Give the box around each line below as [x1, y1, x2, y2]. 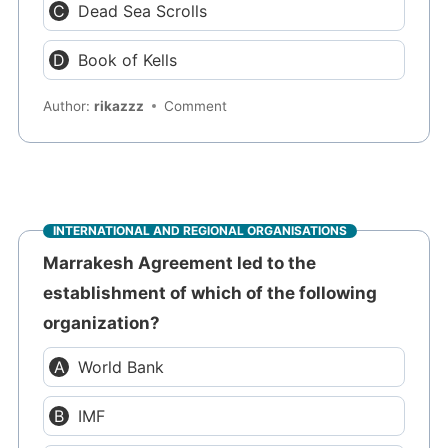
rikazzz [94, 97, 145, 114]
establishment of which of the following [43, 283, 378, 304]
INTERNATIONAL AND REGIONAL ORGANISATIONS [53, 222, 348, 238]
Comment [164, 97, 228, 114]
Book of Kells [78, 49, 178, 70]
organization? [43, 313, 161, 334]
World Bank [78, 357, 165, 378]
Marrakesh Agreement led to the [43, 253, 317, 274]
